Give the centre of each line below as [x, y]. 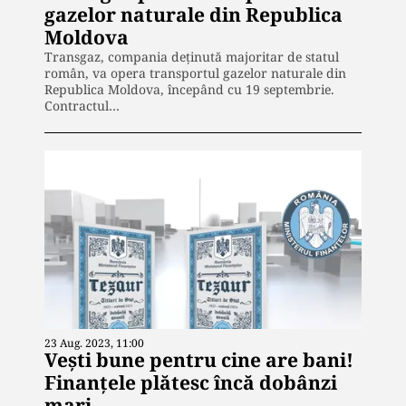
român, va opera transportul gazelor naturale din [195, 73]
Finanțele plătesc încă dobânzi [191, 382]
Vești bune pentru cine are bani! [199, 359]
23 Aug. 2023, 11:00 [94, 343]
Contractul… [82, 106]
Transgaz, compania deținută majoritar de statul [192, 57]
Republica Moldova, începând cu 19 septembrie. [189, 90]
